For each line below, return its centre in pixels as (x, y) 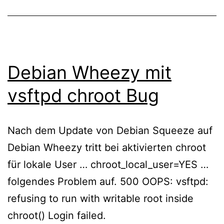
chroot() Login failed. (57, 215)
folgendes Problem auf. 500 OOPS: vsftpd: (108, 181)
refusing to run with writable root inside (100, 198)
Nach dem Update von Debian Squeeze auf (110, 130)
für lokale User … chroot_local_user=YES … (108, 164)
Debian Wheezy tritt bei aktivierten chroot (107, 147)
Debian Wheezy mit (89, 72)
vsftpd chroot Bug (83, 95)
